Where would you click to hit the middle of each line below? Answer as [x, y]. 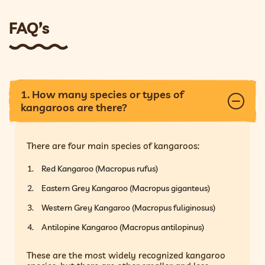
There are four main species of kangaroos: [113, 146]
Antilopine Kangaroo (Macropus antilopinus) [123, 227]
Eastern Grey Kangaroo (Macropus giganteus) [126, 188]
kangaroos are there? [74, 107]
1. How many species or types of [102, 94]
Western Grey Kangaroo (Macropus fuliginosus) [129, 207]
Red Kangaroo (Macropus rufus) [100, 168]
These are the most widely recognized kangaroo [126, 255]
